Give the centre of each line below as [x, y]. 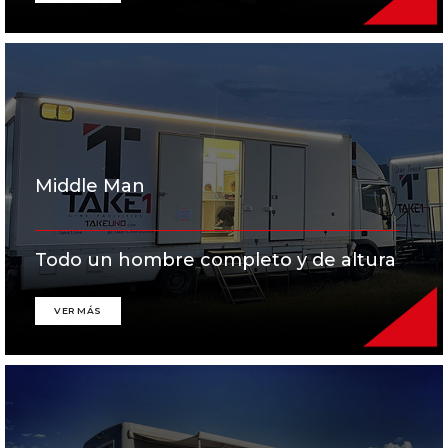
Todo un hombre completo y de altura [215, 259]
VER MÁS [78, 311]
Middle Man [90, 186]
